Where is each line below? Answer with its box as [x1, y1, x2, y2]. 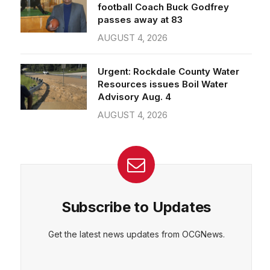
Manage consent [139, 63, 204, 73]
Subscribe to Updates [61, 184, 212, 202]
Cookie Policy [80, 52, 130, 61]
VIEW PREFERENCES [152, 19, 245, 31]
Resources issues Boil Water [98, 64, 228, 76]
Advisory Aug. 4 [98, 77, 171, 89]
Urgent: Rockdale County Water [98, 52, 239, 63]
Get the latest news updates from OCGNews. [48, 215, 225, 225]
